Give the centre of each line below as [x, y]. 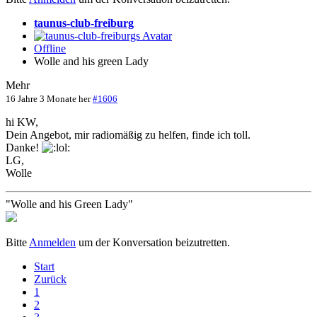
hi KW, [22, 122]
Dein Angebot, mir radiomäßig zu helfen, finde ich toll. [128, 135]
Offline [50, 49]
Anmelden [52, 243]
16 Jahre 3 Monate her [48, 99]
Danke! [24, 148]
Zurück [50, 279]
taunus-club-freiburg [84, 23]
